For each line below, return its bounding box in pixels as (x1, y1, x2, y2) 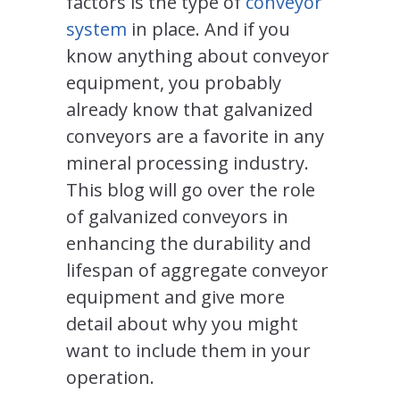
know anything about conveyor (66, 43, 329, 68)
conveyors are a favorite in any (66, 123, 324, 148)
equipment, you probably (66, 70, 281, 95)
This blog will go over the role (66, 177, 315, 202)
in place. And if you (127, 16, 290, 41)
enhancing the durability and (66, 230, 311, 255)
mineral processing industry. (66, 150, 309, 175)
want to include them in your (66, 337, 311, 362)
